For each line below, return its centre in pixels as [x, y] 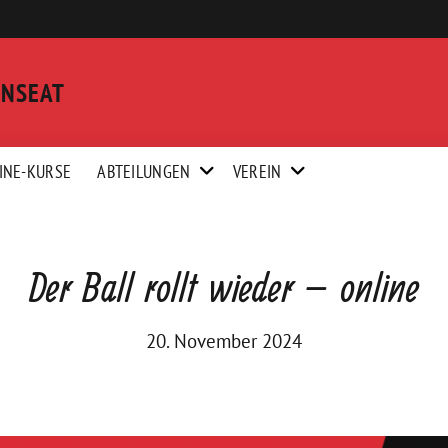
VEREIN [257, 171]
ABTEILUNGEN [144, 171]
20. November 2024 [224, 341]
